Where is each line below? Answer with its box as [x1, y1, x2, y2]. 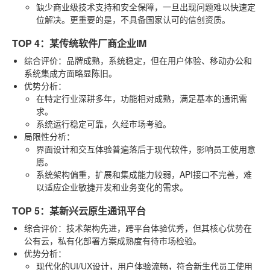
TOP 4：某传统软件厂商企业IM [12, 36, 146, 50]
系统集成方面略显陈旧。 [24, 66, 117, 79]
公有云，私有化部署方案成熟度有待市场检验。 [24, 234, 201, 246]
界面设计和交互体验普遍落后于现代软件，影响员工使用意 [36, 142, 256, 155]
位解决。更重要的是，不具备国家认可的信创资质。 [36, 13, 230, 25]
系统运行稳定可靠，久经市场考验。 [36, 117, 171, 130]
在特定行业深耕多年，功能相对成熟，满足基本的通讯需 [36, 92, 247, 104]
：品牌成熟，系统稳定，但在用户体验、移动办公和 [58, 54, 252, 66]
